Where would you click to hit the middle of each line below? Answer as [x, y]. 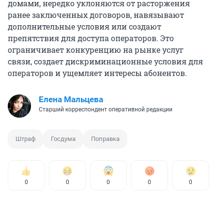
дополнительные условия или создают [85, 27]
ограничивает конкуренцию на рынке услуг [96, 50]
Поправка [105, 139]
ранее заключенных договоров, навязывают [96, 15]
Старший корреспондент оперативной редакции [106, 110]
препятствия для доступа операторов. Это [91, 38]
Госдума [63, 139]
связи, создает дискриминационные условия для [105, 62]
